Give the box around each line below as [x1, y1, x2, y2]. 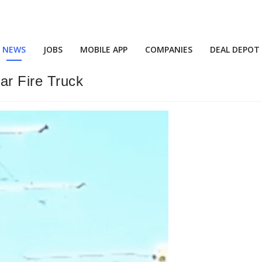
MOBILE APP [80, 44, 127, 55]
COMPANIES [145, 44, 192, 55]
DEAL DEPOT [210, 44, 260, 55]
